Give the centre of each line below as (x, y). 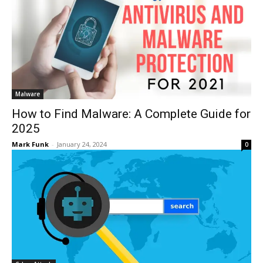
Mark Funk (30, 144)
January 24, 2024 (82, 144)
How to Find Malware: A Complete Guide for (131, 114)
